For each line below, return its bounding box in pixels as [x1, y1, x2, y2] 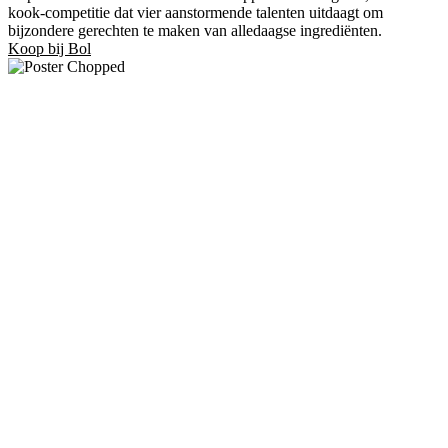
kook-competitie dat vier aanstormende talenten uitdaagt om [8, 3, 383, 21]
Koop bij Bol [8, 39, 91, 57]
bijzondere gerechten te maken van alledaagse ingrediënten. [8, 21, 382, 39]
